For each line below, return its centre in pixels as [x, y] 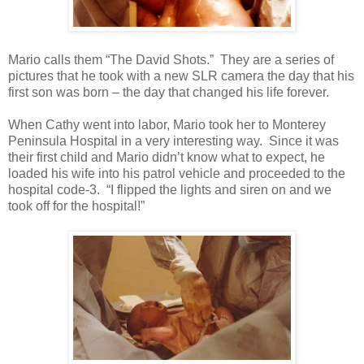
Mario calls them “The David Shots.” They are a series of [171, 60]
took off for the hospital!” [76, 206]
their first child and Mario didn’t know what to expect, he [167, 158]
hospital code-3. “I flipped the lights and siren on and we [170, 190]
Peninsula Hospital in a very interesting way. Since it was [173, 141]
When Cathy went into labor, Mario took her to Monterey [167, 125]
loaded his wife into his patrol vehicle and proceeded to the [177, 174]
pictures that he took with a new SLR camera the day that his [181, 76]
